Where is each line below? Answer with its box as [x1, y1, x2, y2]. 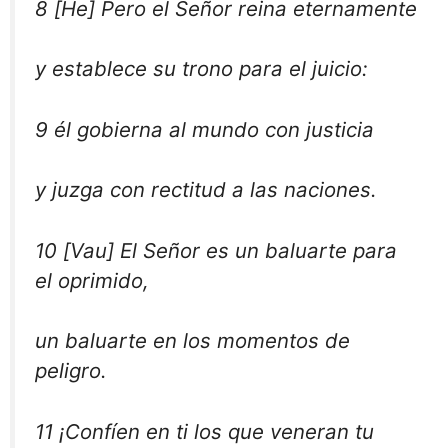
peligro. [35, 358, 107, 384]
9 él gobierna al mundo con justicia [35, 116, 374, 142]
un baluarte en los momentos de [35, 328, 350, 354]
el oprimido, [35, 267, 149, 293]
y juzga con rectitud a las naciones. [35, 177, 377, 203]
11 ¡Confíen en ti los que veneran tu [35, 419, 374, 445]
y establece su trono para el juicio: [35, 56, 368, 82]
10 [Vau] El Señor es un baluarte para [35, 237, 397, 263]
